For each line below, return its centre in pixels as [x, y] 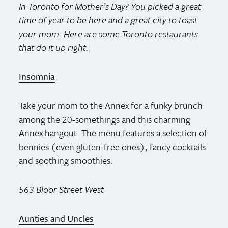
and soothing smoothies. [66, 160]
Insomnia [37, 76]
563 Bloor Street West [62, 189]
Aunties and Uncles [56, 218]
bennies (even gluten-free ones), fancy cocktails [112, 146]
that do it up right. [54, 47]
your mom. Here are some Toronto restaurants [109, 33]
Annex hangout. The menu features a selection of [113, 133]
